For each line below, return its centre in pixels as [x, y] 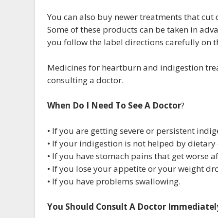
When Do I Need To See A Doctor [114, 105]
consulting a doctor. [85, 80]
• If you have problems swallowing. [114, 181]
